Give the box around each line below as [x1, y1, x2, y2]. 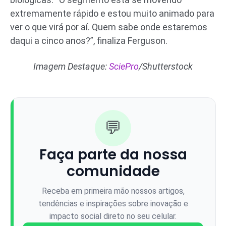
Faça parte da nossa [39, 144, 187, 164]
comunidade [66, 161, 160, 181]
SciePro [109, 61, 139, 72]
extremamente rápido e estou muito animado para [10, 8, 214, 19]
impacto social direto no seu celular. [49, 211, 177, 221]
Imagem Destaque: [33, 61, 109, 72]
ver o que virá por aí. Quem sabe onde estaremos [10, 21, 207, 32]
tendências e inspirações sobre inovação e [38, 198, 188, 208]
